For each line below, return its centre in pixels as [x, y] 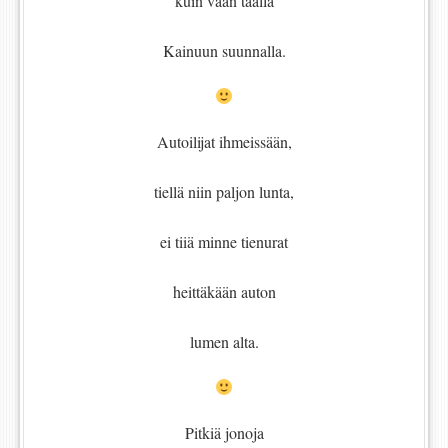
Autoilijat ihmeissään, [224, 142]
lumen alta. [224, 342]
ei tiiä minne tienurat [224, 242]
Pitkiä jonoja [224, 433]
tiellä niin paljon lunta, [224, 192]
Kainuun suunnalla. [224, 51]
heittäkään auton [224, 292]
